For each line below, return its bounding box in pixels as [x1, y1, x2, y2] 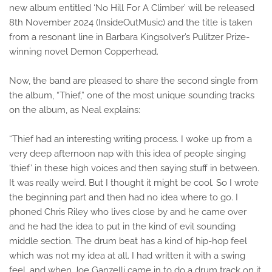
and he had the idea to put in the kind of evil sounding [9, 221, 236, 232]
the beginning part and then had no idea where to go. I [9, 192, 238, 203]
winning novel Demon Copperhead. [9, 46, 158, 57]
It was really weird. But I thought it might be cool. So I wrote [9, 177, 259, 188]
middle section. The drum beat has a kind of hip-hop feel [9, 236, 247, 246]
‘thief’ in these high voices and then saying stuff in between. [9, 163, 259, 174]
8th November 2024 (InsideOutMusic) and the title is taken [9, 17, 253, 28]
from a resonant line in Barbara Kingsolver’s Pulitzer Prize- [9, 32, 250, 42]
